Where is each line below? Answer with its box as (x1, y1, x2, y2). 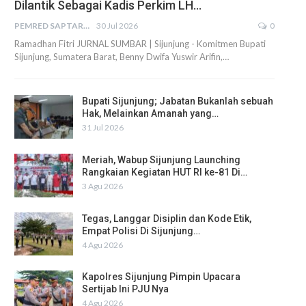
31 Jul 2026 (82, 122, 124, 133)
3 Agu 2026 (82, 180, 123, 191)
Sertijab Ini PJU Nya (82, 283, 169, 295)
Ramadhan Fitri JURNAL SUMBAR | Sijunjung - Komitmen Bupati (14, 38, 266, 50)
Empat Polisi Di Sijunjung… (82, 225, 200, 236)
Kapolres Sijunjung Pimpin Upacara (82, 271, 240, 283)
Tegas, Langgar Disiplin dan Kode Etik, (82, 212, 251, 224)
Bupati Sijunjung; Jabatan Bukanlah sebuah (82, 96, 273, 107)
